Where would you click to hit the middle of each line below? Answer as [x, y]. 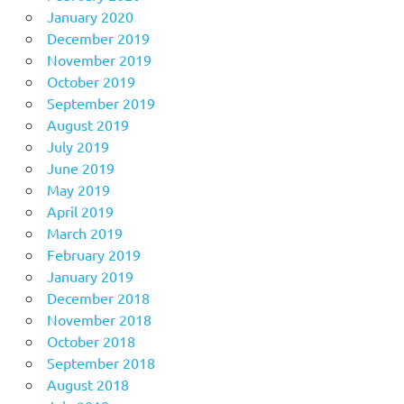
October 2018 [91, 340]
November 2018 [99, 319]
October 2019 [91, 81]
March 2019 [84, 232]
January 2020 [90, 16]
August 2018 [87, 384]
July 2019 [78, 146]
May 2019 [78, 189]
